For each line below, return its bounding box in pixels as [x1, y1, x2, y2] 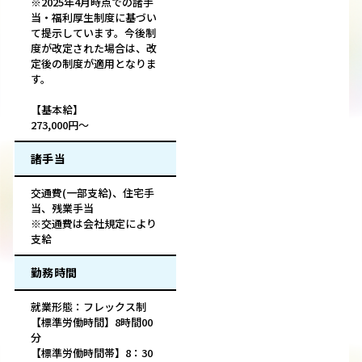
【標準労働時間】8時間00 [31, 314, 153, 330]
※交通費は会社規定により [31, 216, 157, 232]
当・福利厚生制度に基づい [31, 10, 157, 26]
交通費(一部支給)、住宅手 [31, 185, 154, 201]
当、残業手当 [31, 200, 94, 217]
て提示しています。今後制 [31, 25, 156, 41]
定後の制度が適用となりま [31, 56, 157, 72]
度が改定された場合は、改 [31, 40, 157, 57]
